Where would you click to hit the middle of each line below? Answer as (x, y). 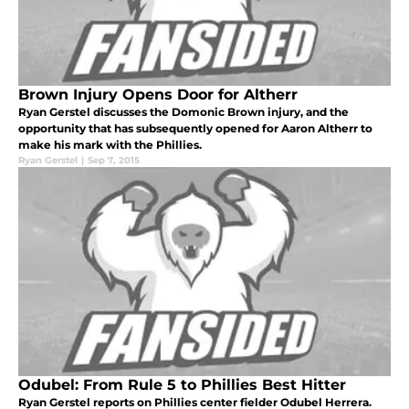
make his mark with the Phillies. (110, 145)
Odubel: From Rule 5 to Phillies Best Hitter (182, 385)
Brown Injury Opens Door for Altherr (158, 95)
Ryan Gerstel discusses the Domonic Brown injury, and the (184, 112)
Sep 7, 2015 (114, 161)
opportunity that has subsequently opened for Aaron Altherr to (195, 129)
